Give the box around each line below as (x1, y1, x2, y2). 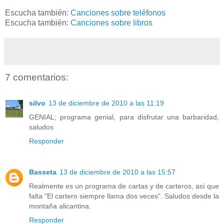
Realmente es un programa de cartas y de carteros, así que (29, 182, 219, 190)
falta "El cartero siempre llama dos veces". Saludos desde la (29, 192, 219, 200)
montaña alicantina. (29, 202, 91, 210)
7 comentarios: (5, 71, 68, 82)
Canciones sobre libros (70, 18, 152, 27)
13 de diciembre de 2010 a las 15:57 (59, 168, 175, 176)
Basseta (29, 168, 56, 176)
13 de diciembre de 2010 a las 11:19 (48, 99, 164, 107)
